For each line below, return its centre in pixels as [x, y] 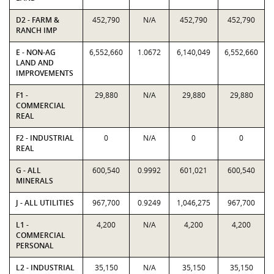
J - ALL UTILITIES [45, 203]
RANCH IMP [36, 30]
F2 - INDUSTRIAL [45, 138]
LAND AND [35, 63]
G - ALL [28, 170]
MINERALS [35, 181]
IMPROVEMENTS [45, 73]
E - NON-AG [36, 52]
